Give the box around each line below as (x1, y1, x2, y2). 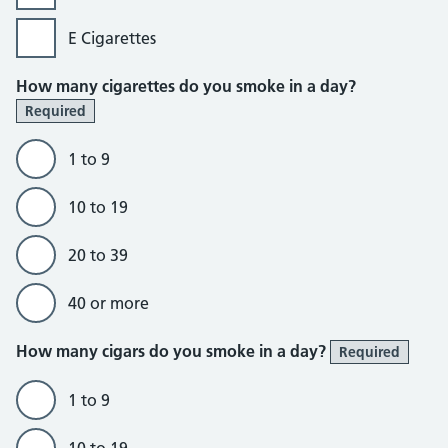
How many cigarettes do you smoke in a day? (16, 76, 356, 96)
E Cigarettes (68, 28, 156, 48)
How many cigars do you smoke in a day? (16, 341, 330, 361)
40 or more (68, 293, 149, 313)
